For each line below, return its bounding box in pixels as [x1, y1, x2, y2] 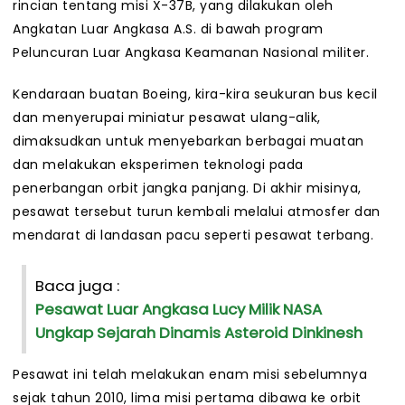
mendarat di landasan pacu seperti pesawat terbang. [13, 226, 373, 245]
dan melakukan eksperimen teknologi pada [13, 155, 304, 174]
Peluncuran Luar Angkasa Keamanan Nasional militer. [13, 43, 369, 62]
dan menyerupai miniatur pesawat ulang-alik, [13, 108, 321, 127]
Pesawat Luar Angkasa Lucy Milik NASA [35, 298, 322, 321]
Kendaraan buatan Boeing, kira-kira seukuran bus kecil [13, 85, 378, 104]
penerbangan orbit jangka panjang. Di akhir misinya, [13, 179, 362, 198]
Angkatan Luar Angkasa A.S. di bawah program [13, 20, 324, 39]
